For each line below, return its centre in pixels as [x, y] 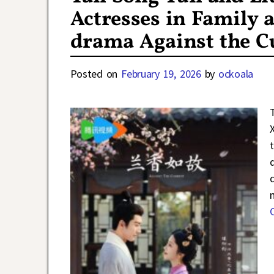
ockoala [236, 73]
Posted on [96, 73]
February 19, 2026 [161, 73]
